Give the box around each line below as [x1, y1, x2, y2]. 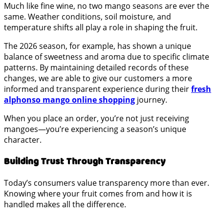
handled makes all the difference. [4, 199, 126, 210]
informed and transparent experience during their [4, 83, 191, 94]
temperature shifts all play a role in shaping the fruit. [4, 22, 197, 33]
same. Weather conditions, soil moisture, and [4, 11, 171, 22]
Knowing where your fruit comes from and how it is [4, 188, 192, 199]
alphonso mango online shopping [4, 94, 135, 105]
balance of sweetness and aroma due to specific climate [4, 51, 209, 62]
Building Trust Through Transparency [4, 154, 165, 169]
